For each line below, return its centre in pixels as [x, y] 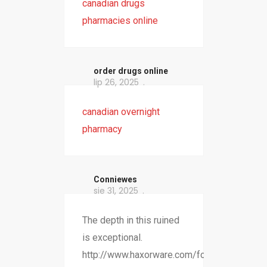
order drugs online [131, 71]
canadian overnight [121, 112]
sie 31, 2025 [116, 191]
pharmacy [102, 129]
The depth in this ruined [131, 221]
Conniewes [115, 180]
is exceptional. [112, 238]
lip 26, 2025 [116, 83]
